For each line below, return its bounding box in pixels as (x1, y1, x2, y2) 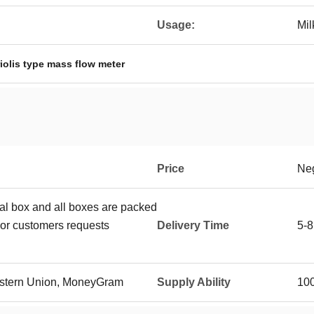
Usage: (157, 19, 195, 31)
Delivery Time (157, 219, 229, 231)
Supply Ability (157, 276, 231, 288)
